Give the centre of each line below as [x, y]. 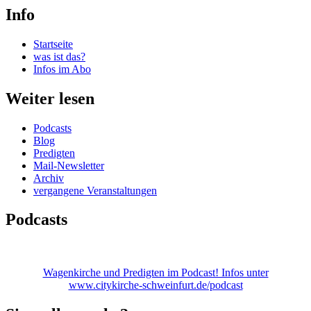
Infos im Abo [62, 69]
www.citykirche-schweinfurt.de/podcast [155, 285]
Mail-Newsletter [69, 165]
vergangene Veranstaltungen [95, 190]
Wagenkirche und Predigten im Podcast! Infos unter [155, 273]
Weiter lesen [50, 98]
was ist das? [59, 56]
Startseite [53, 44]
